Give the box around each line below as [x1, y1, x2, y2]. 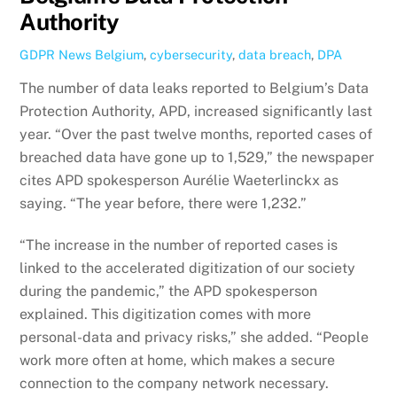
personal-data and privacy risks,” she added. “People [19, 329, 370, 346]
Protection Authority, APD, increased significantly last [19, 103, 373, 121]
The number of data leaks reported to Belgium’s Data [19, 80, 370, 97]
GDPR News [19, 46, 92, 62]
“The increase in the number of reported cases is [19, 237, 339, 254]
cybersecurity [150, 46, 233, 62]
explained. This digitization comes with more [19, 306, 312, 323]
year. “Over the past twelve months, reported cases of [19, 126, 373, 144]
